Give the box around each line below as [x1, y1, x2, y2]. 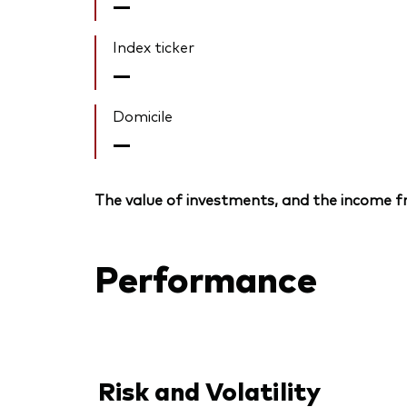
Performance [94, 251, 317, 302]
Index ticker [113, 36, 194, 57]
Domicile [113, 105, 173, 126]
